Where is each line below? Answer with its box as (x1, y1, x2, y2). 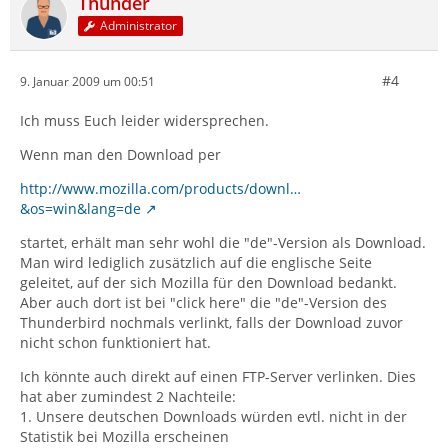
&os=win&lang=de (20, 199, 141, 218)
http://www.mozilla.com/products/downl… (20, 179, 301, 198)
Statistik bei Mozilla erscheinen (20, 427, 229, 446)
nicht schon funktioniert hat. (20, 333, 211, 352)
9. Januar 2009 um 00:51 (20, 72, 155, 90)
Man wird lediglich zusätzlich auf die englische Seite (20, 253, 372, 272)
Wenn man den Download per (20, 145, 221, 164)
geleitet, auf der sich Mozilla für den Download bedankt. (20, 273, 397, 292)
